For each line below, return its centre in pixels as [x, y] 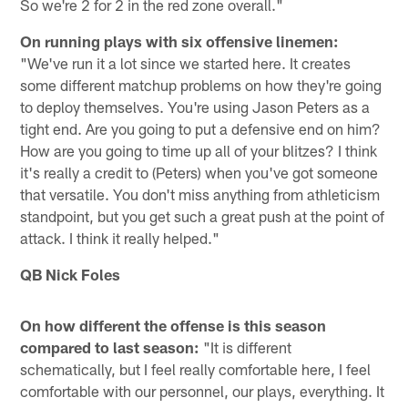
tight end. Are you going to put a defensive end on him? [201, 129]
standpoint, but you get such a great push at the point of [203, 216]
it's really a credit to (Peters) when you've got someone [199, 173]
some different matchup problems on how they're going [201, 85]
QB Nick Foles [71, 275]
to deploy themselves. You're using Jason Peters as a [195, 107]
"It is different [246, 347]
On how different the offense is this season [173, 326]
